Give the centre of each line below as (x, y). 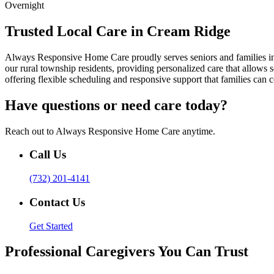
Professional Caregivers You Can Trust (127, 252)
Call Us (48, 155)
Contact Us (57, 202)
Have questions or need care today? (116, 105)
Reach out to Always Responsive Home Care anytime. (110, 131)
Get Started (51, 226)
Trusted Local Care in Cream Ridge (118, 31)
